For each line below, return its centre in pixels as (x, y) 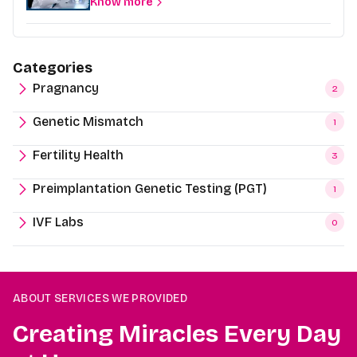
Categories (53, 68)
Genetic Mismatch (88, 122)
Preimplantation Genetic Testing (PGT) (150, 189)
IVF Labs (58, 222)
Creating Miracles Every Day (177, 334)
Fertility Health (78, 155)
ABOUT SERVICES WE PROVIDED (100, 299)
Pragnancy (66, 88)
